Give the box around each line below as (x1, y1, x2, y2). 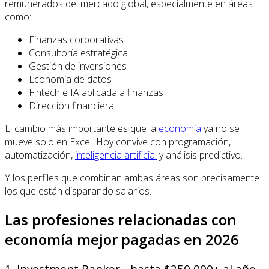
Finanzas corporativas (29, 32, 124, 46)
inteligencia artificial (75, 148, 157, 162)
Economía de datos (29, 72, 112, 86)
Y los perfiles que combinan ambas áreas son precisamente (5, 171, 259, 184)
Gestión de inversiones (29, 59, 127, 73)
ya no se (201, 121, 240, 135)
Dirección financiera (29, 98, 114, 112)
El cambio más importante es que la (5, 121, 159, 135)
